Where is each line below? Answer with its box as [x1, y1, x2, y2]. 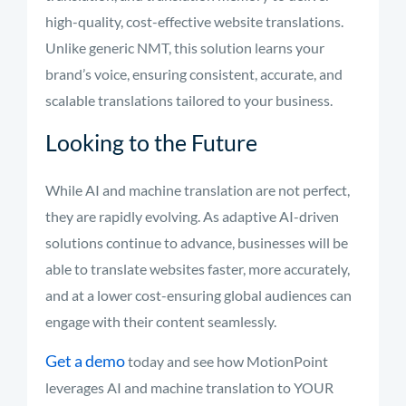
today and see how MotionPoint [125, 353, 328, 370]
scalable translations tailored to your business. [45, 92, 333, 109]
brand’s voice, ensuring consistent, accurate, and [45, 65, 343, 82]
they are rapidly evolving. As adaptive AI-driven [45, 208, 339, 225]
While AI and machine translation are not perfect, [45, 181, 350, 198]
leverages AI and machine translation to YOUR [45, 379, 333, 396]
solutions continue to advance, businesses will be [45, 234, 348, 251]
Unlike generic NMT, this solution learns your [45, 39, 324, 56]
